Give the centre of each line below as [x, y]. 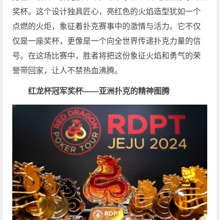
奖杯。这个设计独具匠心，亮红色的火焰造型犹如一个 [107, 12]
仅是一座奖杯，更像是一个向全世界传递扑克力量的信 [107, 41]
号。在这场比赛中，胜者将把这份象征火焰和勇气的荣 [107, 56]
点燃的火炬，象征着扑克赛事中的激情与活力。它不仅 [107, 27]
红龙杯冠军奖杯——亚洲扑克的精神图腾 [99, 91]
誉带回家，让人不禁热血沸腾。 [68, 71]
